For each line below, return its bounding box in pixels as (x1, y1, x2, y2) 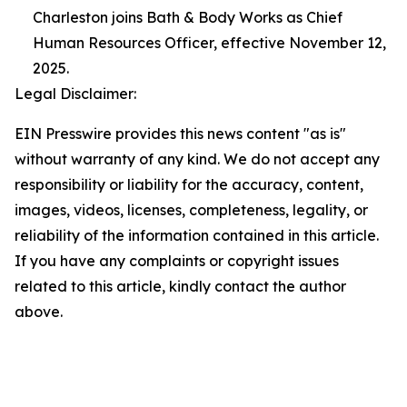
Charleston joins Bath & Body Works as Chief (33, 8, 342, 26)
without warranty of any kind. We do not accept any (15, 150, 380, 168)
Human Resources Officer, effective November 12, (33, 34, 386, 52)
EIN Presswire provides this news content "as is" (15, 124, 346, 143)
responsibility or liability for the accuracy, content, (15, 175, 363, 194)
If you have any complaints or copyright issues (15, 252, 339, 270)
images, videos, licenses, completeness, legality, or (15, 201, 368, 219)
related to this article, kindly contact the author (15, 277, 346, 295)
